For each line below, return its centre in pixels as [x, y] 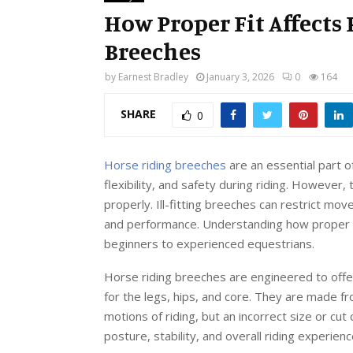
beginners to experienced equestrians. [209, 243]
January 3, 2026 [240, 77]
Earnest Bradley [153, 77]
